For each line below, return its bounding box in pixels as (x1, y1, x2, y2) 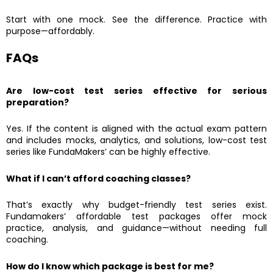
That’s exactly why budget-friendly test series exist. (6, 199, 267, 211)
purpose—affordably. (6, 25, 94, 38)
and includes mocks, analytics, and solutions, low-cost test (6, 134, 267, 147)
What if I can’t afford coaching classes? (6, 172, 191, 185)
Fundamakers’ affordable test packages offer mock (6, 210, 267, 223)
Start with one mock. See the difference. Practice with (6, 13, 267, 26)
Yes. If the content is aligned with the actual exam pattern (6, 122, 267, 135)
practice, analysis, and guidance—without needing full (6, 222, 267, 235)
